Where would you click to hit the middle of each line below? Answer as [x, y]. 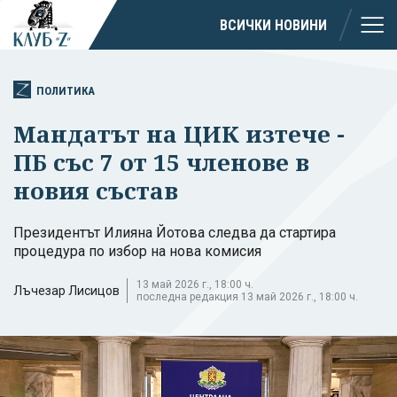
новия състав [96, 190]
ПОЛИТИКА [66, 90]
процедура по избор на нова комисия [137, 251]
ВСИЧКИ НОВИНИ [273, 25]
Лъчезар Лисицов [66, 290]
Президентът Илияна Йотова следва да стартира [175, 232]
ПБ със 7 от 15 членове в [161, 162]
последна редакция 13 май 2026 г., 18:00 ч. [247, 296]
